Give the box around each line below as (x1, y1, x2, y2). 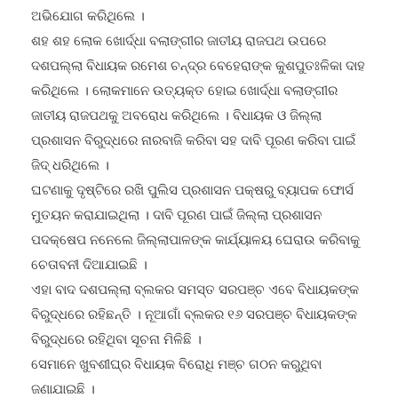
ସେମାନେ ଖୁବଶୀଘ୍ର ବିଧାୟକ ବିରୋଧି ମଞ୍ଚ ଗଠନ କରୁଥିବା (31, 337, 322, 354)
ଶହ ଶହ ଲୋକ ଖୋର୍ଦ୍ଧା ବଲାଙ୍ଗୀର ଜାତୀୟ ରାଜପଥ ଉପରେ (31, 13, 326, 31)
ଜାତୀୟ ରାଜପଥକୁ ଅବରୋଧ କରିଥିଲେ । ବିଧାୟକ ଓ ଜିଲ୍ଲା (31, 88, 322, 106)
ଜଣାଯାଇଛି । (31, 362, 95, 379)
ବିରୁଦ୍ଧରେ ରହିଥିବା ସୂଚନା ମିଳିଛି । (31, 312, 202, 330)
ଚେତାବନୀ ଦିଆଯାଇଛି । (31, 237, 147, 255)
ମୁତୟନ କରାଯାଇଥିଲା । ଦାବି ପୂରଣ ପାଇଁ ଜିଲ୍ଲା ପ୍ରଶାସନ (31, 187, 322, 205)
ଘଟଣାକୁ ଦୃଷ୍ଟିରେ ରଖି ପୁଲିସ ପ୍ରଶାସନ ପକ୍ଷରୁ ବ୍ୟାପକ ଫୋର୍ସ (31, 163, 354, 180)
